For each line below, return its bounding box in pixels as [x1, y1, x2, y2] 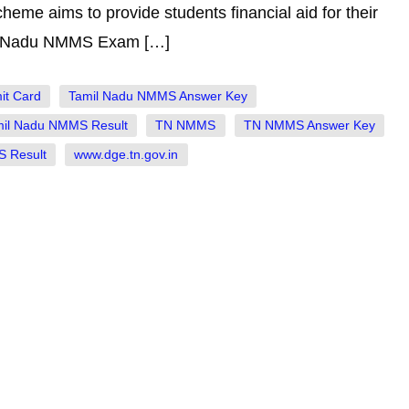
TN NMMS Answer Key [243, 119, 375, 133]
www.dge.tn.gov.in [74, 148, 179, 163]
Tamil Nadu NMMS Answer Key [68, 89, 248, 104]
